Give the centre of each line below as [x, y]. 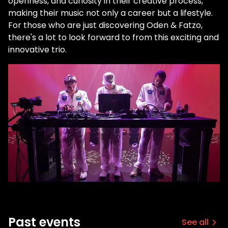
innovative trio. [37, 50]
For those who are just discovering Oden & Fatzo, [105, 25]
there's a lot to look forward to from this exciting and [113, 38]
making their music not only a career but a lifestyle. [110, 13]
